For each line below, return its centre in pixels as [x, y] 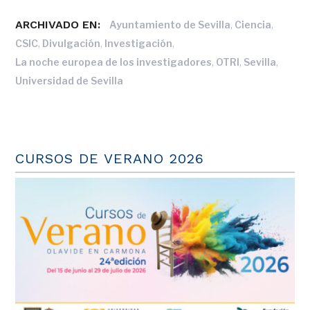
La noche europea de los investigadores [114, 62]
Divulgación [72, 44]
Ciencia [253, 25]
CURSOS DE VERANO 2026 [110, 159]
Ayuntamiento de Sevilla [170, 25]
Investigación [139, 44]
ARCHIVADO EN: [58, 25]
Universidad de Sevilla [70, 81]
